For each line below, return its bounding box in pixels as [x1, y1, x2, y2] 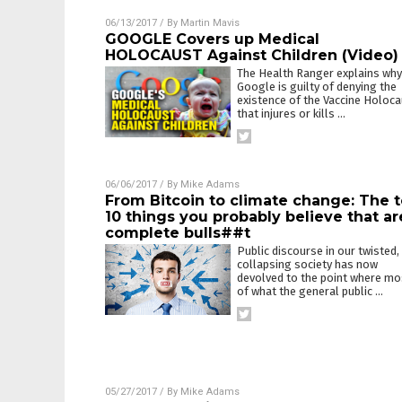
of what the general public [237, 284, 375, 298]
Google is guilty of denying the [237, 80, 397, 93]
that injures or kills [237, 107, 337, 120]
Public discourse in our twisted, [237, 244, 399, 258]
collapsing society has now [237, 258, 378, 271]
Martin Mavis [180, 17, 240, 29]
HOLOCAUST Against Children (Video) [105, 47, 398, 64]
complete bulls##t [105, 224, 250, 241]
